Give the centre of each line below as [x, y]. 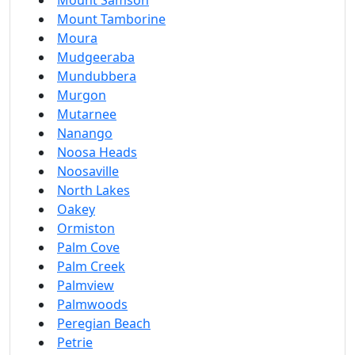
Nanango [85, 133]
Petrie [75, 342]
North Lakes [94, 190]
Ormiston [86, 228]
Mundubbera [97, 76]
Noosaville [88, 171]
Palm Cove [88, 247]
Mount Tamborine [111, 19]
